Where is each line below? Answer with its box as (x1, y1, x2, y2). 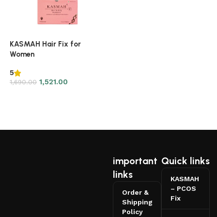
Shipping (122, 198, 153, 206)
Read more (16, 92, 49, 99)
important (112, 155, 157, 167)
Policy (122, 207, 143, 216)
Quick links (161, 155, 210, 167)
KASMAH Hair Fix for (10, 39, 81, 48)
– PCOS (170, 184, 196, 192)
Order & (122, 188, 149, 196)
